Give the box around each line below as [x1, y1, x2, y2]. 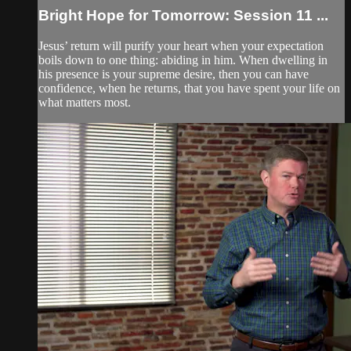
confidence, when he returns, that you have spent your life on [38, 81, 340, 95]
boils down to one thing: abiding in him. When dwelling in [38, 52, 327, 67]
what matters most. [38, 95, 131, 109]
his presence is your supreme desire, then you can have [38, 67, 309, 81]
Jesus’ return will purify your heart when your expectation [38, 38, 324, 52]
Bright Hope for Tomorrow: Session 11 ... [38, 6, 328, 24]
